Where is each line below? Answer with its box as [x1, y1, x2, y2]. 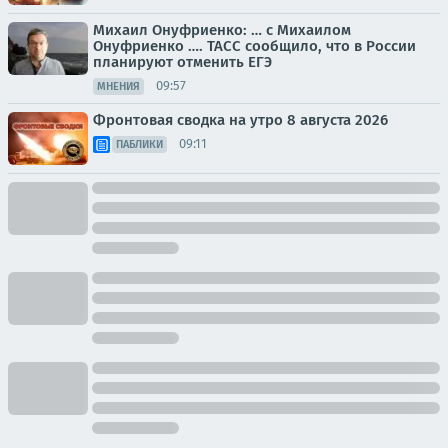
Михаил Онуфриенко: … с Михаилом [93, 20, 351, 39]
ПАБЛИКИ [116, 137, 163, 151]
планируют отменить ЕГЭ [93, 52, 272, 71]
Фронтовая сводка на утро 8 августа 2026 [93, 110, 388, 129]
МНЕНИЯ [97, 79, 140, 93]
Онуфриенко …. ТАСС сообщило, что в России [93, 36, 416, 55]
